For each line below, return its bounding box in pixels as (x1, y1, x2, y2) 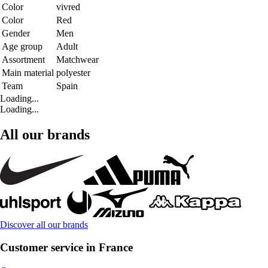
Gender (2, 28, 30, 38)
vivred (56, 1, 80, 12)
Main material (2, 67, 54, 78)
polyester (56, 67, 90, 78)
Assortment (2, 54, 45, 65)
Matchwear (56, 54, 99, 65)
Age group (2, 41, 42, 51)
